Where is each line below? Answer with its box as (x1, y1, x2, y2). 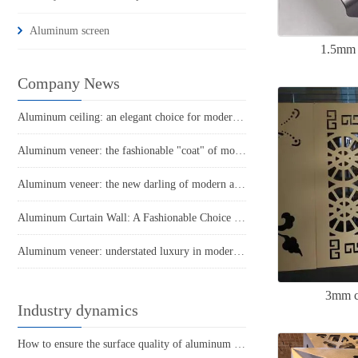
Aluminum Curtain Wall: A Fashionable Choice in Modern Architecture (234, 212, 245, 225)
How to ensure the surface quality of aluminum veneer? (234, 338, 245, 351)
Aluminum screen (30, 25, 109, 38)
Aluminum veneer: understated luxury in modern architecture (233, 245, 245, 258)
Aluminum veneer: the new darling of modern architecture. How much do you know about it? (234, 178, 245, 191)
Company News (18, 74, 120, 93)
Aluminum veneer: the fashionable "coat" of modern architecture (235, 145, 246, 157)
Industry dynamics (18, 301, 138, 320)
